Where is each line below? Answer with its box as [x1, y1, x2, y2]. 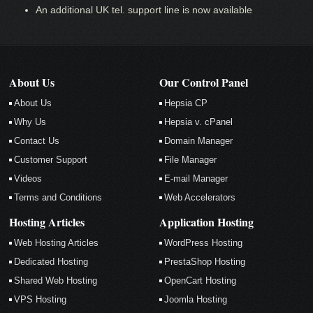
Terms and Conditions [14, 191, 103, 203]
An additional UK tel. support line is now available [36, 3, 253, 15]
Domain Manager [164, 135, 233, 146]
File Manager [164, 154, 217, 165]
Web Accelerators [164, 191, 236, 203]
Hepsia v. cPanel [164, 116, 233, 127]
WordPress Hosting [164, 237, 243, 248]
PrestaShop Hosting [164, 256, 246, 267]
